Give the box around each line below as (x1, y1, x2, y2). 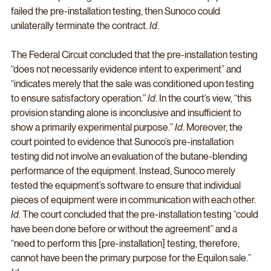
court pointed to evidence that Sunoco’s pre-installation (11, 136, 235, 148)
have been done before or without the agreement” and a (11, 223, 239, 235)
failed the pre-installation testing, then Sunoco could (11, 5, 222, 18)
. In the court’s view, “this (155, 93, 253, 105)
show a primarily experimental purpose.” (11, 122, 175, 134)
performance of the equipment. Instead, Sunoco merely (11, 165, 237, 177)
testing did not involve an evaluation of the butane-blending (11, 151, 249, 163)
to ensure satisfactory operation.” (11, 93, 148, 105)
